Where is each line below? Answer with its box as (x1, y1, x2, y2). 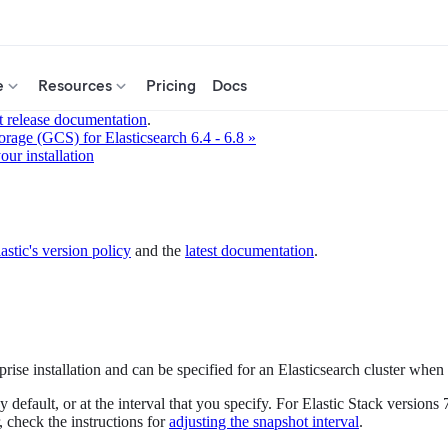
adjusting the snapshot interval (169, 413, 359, 431)
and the (131, 242, 185, 260)
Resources (38, 76, 112, 95)
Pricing (146, 76, 196, 95)
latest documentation (185, 242, 314, 260)
